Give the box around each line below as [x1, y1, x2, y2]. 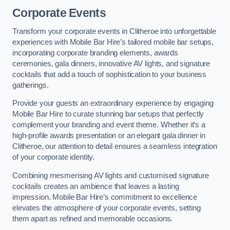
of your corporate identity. [12, 153, 95, 162]
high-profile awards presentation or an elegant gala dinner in [12, 131, 206, 140]
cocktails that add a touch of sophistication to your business [12, 70, 207, 79]
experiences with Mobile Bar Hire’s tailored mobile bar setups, [12, 37, 214, 46]
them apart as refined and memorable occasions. [12, 214, 173, 223]
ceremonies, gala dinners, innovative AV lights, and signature [12, 59, 210, 68]
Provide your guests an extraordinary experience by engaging [12, 99, 214, 108]
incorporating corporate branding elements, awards [12, 48, 178, 57]
